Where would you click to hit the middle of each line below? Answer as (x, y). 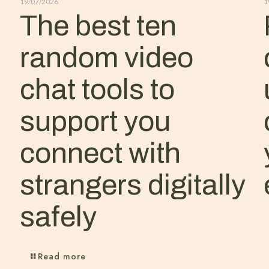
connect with (100, 153)
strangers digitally (132, 185)
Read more (62, 256)
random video (106, 58)
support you (95, 121)
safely (58, 217)
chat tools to (97, 89)
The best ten (98, 26)
